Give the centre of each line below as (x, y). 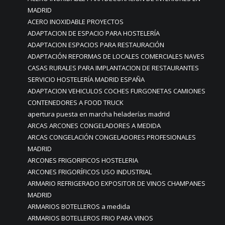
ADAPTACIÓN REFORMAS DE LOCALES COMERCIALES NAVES (116, 56)
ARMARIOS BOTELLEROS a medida (79, 206)
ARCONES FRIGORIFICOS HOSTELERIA (83, 160)
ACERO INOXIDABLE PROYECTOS (76, 22)
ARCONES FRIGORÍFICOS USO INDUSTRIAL (90, 172)
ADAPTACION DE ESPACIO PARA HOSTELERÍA (94, 33)
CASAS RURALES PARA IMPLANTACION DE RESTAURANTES (113, 68)
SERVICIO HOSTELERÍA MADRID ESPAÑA (86, 79)
